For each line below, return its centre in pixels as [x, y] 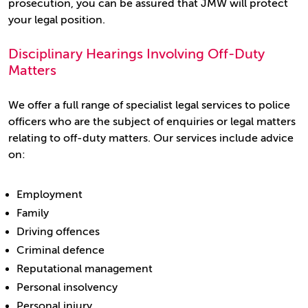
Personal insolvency [67, 287]
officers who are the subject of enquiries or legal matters [152, 122]
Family [33, 213]
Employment [49, 195]
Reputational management [85, 269]
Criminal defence [60, 250]
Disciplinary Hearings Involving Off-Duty [136, 54]
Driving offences [58, 232]
